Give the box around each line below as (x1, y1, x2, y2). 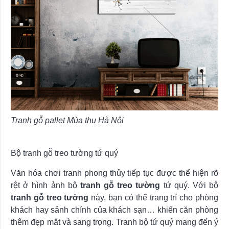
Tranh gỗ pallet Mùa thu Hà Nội (11, 116, 124, 125)
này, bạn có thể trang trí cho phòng (88, 193, 219, 202)
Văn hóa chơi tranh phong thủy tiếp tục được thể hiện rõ (11, 169, 218, 178)
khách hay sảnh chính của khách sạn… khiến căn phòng (11, 205, 218, 215)
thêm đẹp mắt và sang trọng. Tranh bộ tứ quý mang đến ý (11, 218, 218, 227)
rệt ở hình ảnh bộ (11, 181, 80, 190)
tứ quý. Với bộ (160, 181, 219, 190)
